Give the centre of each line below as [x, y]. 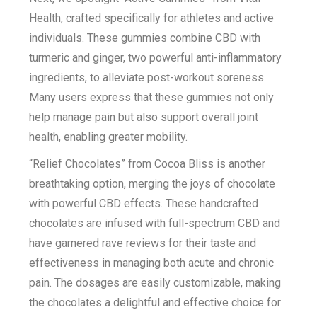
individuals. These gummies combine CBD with [145, 38]
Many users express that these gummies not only [152, 97]
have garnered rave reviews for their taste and [143, 243]
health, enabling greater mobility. [109, 137]
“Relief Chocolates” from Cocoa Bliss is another [148, 164]
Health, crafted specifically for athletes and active [152, 18]
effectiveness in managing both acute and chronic [152, 263]
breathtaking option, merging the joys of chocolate [152, 184]
